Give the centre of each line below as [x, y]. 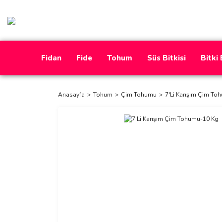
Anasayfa [71, 95]
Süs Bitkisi [166, 58]
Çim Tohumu [139, 95]
